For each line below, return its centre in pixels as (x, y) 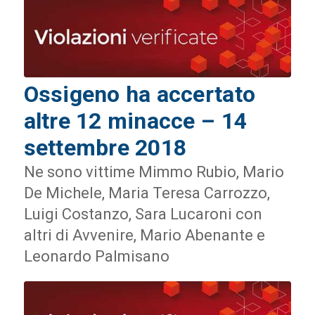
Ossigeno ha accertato (140, 94)
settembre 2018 (105, 147)
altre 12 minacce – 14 (135, 121)
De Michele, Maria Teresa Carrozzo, (147, 193)
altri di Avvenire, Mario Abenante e (144, 235)
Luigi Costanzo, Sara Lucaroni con (143, 214)
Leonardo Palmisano (96, 256)
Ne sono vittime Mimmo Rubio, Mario (154, 172)
